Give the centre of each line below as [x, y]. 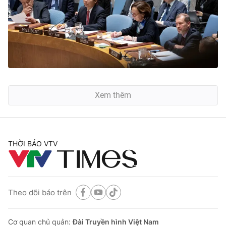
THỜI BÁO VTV [33, 144]
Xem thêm [113, 95]
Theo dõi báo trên [40, 192]
